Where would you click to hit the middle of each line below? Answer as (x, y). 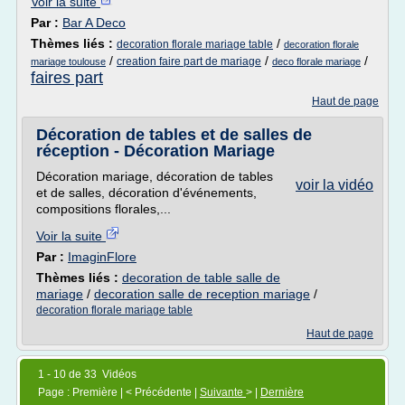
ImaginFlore (102, 257)
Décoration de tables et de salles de (174, 135)
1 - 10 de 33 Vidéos (87, 374)
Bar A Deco (94, 23)
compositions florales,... (104, 209)
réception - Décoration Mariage (155, 151)
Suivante (223, 392)
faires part (67, 78)
